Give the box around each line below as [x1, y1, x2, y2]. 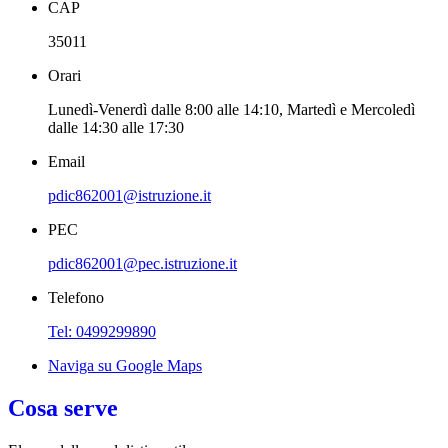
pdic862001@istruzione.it [48, 187, 211, 205]
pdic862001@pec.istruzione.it [48, 255, 237, 273]
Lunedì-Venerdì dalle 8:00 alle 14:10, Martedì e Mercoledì [48, 101, 415, 119]
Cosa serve [8, 395, 118, 422]
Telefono [48, 289, 104, 307]
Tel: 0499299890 [48, 323, 156, 341]
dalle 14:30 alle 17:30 [48, 119, 184, 137]
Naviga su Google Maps [48, 357, 202, 375]
